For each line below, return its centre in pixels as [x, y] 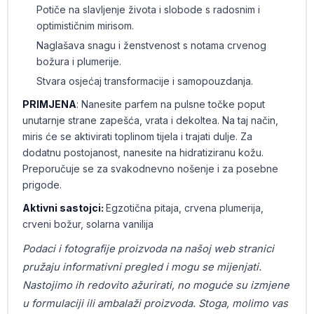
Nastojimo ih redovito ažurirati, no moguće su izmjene [156, 285]
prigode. [42, 185]
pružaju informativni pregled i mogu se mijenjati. [142, 267]
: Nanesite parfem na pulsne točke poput [170, 104]
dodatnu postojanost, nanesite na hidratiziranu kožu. [143, 152]
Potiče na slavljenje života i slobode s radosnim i [148, 9]
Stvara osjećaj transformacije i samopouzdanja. [144, 81]
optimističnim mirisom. [85, 26]
